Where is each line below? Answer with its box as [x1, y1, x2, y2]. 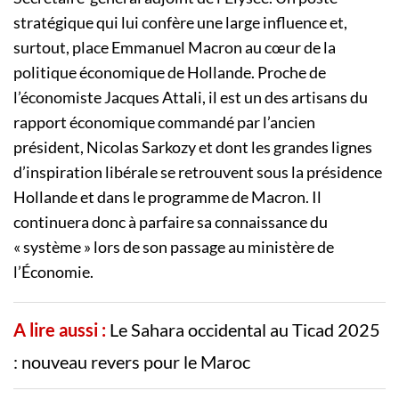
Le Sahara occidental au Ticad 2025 [110, 319, 380, 341]
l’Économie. [13, 262, 94, 282]
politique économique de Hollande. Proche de [13, 62, 326, 83]
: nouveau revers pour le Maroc [13, 351, 250, 373]
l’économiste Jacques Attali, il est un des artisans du [13, 87, 368, 108]
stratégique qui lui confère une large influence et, [13, 12, 347, 33]
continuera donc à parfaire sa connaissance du [13, 212, 328, 232]
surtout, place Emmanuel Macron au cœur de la [13, 37, 336, 58]
